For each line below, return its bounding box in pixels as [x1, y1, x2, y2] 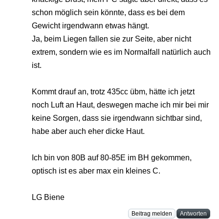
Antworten [180, 210, 207, 218]
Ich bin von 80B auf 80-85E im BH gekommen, [32, 153, 192, 162]
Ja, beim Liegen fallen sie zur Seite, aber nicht [32, 35, 191, 44]
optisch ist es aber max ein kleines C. [32, 167, 160, 175]
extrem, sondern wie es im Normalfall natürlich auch [32, 48, 211, 57]
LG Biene [32, 193, 65, 202]
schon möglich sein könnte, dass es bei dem [32, 8, 185, 17]
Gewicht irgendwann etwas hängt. [32, 22, 149, 30]
